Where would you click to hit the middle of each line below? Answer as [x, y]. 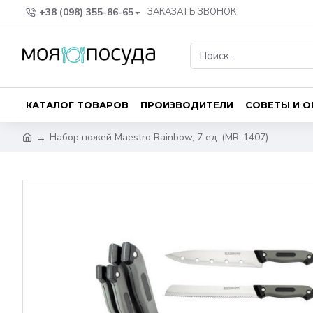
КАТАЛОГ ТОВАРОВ [77, 104]
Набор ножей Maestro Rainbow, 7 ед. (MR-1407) [159, 137]
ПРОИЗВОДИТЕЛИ [187, 104]
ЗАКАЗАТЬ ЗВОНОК [192, 12]
